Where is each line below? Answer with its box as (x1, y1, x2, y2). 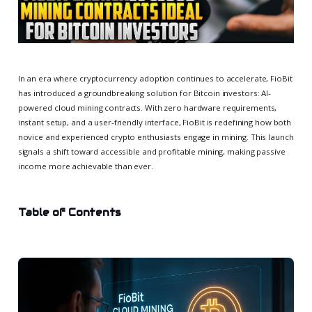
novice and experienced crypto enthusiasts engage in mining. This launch (17, 131, 294, 142)
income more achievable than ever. (17, 160, 153, 171)
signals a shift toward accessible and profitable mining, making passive (17, 146, 286, 157)
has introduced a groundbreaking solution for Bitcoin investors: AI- (17, 87, 271, 98)
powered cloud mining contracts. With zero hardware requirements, (17, 102, 277, 113)
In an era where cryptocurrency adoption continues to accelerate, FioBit (17, 72, 292, 84)
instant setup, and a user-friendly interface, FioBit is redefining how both (17, 116, 292, 127)
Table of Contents (17, 205, 121, 219)
